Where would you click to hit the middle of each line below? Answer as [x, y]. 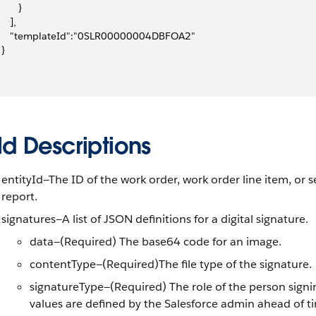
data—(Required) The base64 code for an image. [156, 242]
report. [19, 196]
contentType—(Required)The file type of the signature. [171, 264]
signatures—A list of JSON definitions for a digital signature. [155, 219]
